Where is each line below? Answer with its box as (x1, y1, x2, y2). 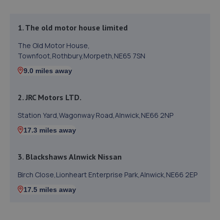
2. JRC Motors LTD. (18, 92, 82, 102)
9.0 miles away (24, 67, 72, 75)
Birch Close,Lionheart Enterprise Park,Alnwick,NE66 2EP (18, 170, 197, 179)
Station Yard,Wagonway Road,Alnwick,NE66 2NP (18, 110, 173, 120)
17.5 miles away (24, 186, 76, 193)
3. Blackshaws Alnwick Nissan (18, 152, 122, 162)
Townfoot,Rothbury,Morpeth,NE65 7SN (18, 51, 145, 60)
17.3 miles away (24, 126, 76, 134)
